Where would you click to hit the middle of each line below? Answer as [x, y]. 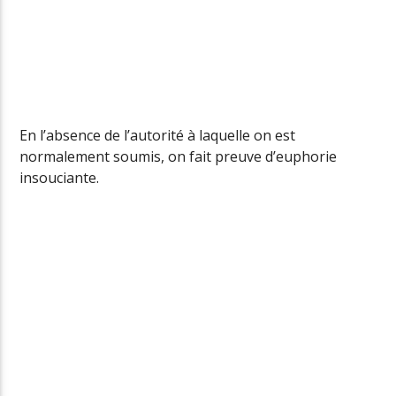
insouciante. [60, 177]
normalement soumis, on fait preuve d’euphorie [179, 156]
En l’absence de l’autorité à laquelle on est [158, 135]
